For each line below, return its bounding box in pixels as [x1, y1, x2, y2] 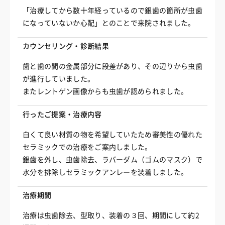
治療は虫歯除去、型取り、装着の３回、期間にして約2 [23, 212, 199, 219]
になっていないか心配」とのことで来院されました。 [23, 20, 195, 27]
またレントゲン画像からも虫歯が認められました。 [23, 88, 188, 95]
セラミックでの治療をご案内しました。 [23, 144, 152, 151]
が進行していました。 [23, 75, 95, 82]
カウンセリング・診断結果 [23, 43, 109, 50]
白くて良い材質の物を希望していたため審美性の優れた [23, 131, 202, 138]
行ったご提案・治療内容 [23, 111, 102, 118]
